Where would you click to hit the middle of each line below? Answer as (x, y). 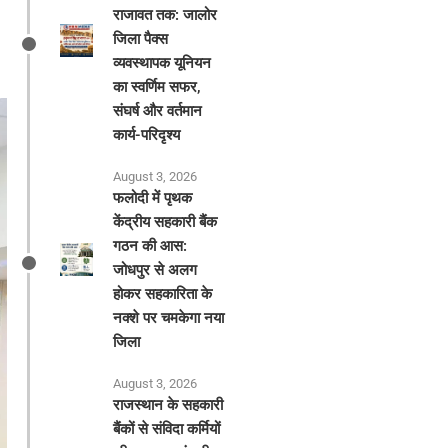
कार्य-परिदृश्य (147, 135)
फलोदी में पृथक (153, 198)
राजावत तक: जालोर (165, 15)
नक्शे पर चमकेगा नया (169, 318)
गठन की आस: (150, 246)
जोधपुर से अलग (155, 270)
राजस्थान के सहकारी (168, 405)
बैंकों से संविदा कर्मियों (167, 429)
